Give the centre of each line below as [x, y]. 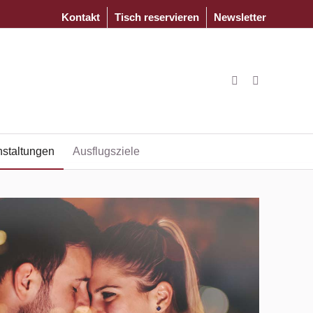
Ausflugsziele [106, 151]
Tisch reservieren [157, 17]
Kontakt [81, 17]
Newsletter [240, 17]
